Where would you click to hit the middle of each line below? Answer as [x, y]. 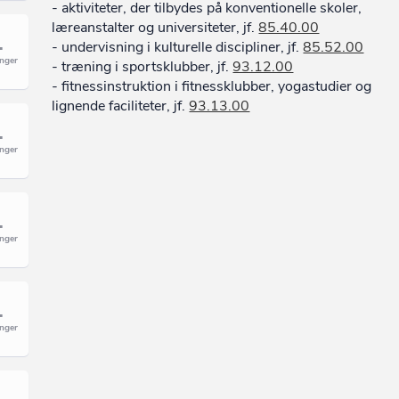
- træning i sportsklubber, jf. [142, 67]
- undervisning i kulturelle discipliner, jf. [178, 47]
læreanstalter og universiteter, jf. [155, 28]
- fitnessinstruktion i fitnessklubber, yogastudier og [212, 86]
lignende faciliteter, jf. [121, 106]
